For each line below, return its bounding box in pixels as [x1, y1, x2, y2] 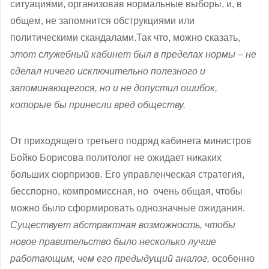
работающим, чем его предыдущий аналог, [10, 253, 212, 264]
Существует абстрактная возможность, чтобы [10, 219, 235, 230]
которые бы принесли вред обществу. [10, 99, 186, 110]
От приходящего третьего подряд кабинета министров [10, 135, 252, 146]
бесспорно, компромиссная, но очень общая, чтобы [10, 186, 243, 196]
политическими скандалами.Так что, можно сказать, [10, 32, 240, 43]
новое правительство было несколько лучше [10, 236, 216, 247]
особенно [212, 253, 255, 264]
